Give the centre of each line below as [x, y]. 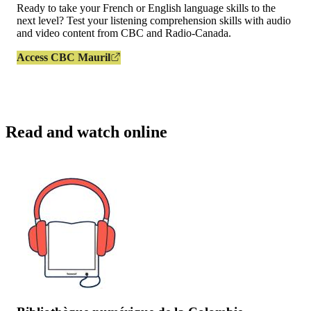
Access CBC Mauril [64, 58]
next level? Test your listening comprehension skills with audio [154, 21]
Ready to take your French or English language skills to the [146, 8]
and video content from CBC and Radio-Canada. [124, 33]
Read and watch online [86, 132]
